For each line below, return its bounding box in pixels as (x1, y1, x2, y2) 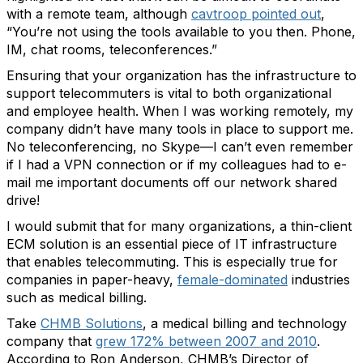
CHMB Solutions (41, 315, 143, 331)
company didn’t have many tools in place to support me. (6, 121, 353, 137)
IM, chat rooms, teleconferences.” (6, 41, 217, 58)
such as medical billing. (6, 289, 147, 305)
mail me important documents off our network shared (6, 174, 337, 190)
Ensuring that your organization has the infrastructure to (6, 67, 357, 83)
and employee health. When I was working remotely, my (6, 103, 353, 119)
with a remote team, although (6, 6, 191, 22)
